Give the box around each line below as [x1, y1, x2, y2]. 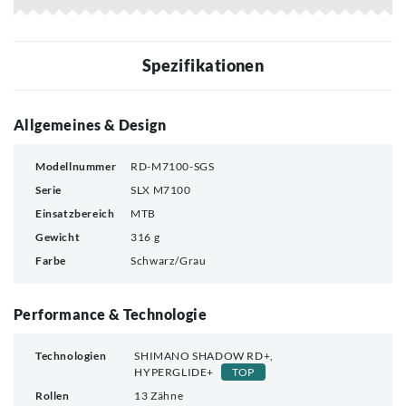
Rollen [35, 388, 70, 402]
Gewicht [35, 229, 81, 244]
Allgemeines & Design [14, 115, 166, 133]
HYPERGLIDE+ [134, 364, 215, 379]
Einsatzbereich [35, 206, 115, 220]
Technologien [35, 348, 107, 362]
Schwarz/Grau [130, 253, 207, 267]
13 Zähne [134, 388, 184, 402]
